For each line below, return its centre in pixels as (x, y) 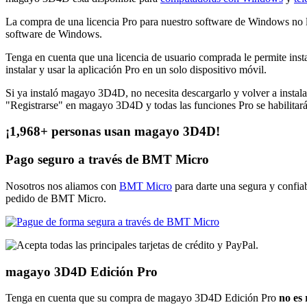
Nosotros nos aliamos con (62, 186)
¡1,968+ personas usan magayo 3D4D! (113, 132)
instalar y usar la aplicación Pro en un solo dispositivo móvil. (136, 69)
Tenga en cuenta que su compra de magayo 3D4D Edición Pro (142, 298)
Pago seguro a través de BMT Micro (107, 160)
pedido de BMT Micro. (56, 198)
